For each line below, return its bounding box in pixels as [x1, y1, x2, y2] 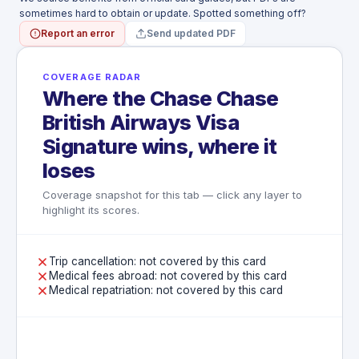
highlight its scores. [42, 203, 139, 216]
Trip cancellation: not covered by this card [49, 254, 266, 268]
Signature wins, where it [42, 133, 277, 159]
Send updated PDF [147, 26, 236, 39]
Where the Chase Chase [42, 85, 279, 111]
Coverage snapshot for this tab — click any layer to [42, 188, 302, 201]
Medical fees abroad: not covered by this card [49, 268, 287, 282]
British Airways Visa [42, 109, 240, 135]
